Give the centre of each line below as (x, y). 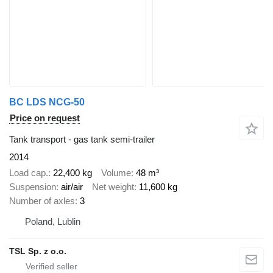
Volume (116, 173)
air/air (72, 187)
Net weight (113, 187)
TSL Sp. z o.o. (38, 251)
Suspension (33, 187)
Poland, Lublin (53, 222)
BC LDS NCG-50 (47, 102)
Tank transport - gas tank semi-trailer (82, 139)
